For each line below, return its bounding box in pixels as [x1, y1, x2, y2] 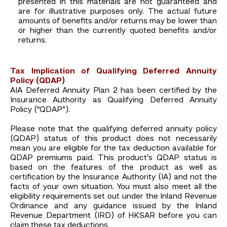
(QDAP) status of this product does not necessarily [10, 134, 217, 143]
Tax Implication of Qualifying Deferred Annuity [10, 67, 217, 75]
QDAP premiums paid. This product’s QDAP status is [10, 154, 217, 162]
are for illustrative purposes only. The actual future [18, 7, 217, 16]
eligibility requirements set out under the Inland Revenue [10, 192, 217, 201]
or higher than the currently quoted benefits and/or [18, 26, 217, 35]
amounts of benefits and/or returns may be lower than [18, 17, 217, 25]
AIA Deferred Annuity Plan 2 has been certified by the [10, 86, 217, 95]
